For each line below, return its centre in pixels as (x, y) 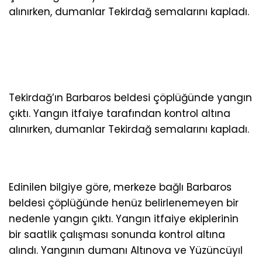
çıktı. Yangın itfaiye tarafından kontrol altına (120, 114)
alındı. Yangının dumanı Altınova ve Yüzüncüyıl (126, 250)
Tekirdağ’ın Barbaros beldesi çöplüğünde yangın (130, 98)
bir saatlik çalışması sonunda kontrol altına (117, 234)
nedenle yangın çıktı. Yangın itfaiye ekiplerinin (124, 218)
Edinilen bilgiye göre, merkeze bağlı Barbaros (120, 187)
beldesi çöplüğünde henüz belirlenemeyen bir (124, 203)
